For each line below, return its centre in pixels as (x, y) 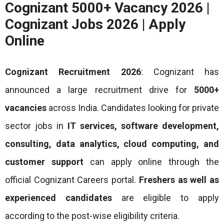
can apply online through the (151, 161)
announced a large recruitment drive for (99, 89)
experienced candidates (58, 197)
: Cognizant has (180, 71)
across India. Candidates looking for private (133, 107)
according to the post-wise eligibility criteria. (92, 215)
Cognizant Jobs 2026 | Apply (95, 24)
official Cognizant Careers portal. (72, 179)
